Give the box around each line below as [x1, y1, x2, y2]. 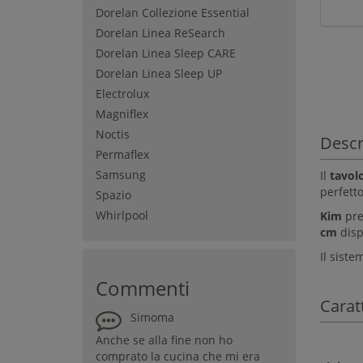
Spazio [96, 186, 131, 203]
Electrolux [96, 85, 149, 101]
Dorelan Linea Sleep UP [96, 65, 222, 81]
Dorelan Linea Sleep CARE [96, 45, 236, 61]
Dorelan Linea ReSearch [96, 24, 225, 41]
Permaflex [96, 146, 149, 162]
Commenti [96, 274, 190, 301]
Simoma [130, 309, 174, 325]
